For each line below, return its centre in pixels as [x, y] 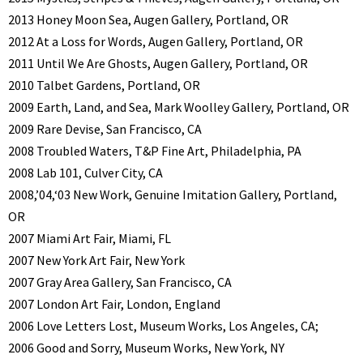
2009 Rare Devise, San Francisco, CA [105, 128]
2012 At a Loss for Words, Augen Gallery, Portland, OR [156, 41]
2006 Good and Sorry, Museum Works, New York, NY [146, 347]
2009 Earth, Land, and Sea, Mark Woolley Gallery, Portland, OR [179, 107]
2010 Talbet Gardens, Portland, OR [104, 85]
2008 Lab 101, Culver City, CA [85, 172]
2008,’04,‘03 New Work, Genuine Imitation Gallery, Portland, [173, 194]
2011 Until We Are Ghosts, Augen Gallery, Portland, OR [158, 63]
